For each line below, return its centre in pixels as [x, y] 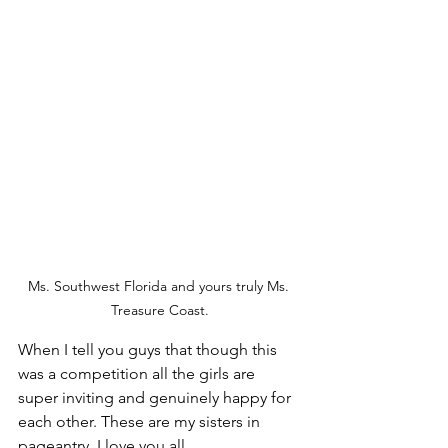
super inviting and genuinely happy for [156, 398]
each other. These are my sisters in [141, 422]
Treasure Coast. [160, 310]
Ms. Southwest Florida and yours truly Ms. [160, 286]
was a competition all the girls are [138, 374]
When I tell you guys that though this [149, 350]
